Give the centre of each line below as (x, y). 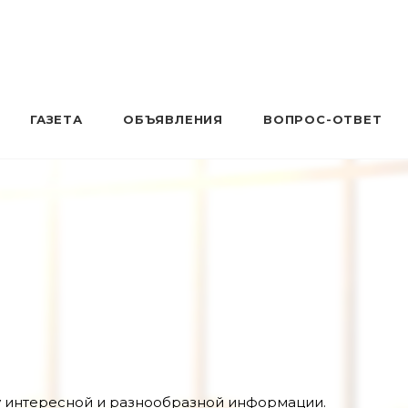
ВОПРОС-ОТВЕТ (323, 119)
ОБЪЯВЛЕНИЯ (173, 119)
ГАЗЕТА (56, 119)
